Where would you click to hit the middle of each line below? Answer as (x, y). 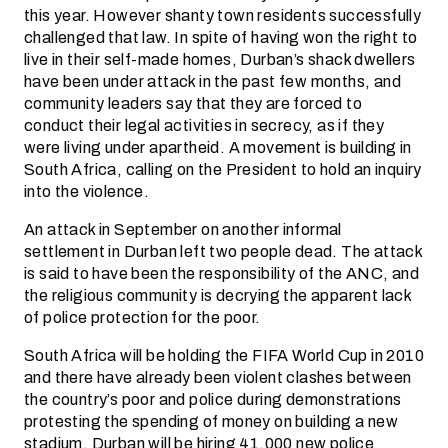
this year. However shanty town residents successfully (223, 15)
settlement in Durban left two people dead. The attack (223, 251)
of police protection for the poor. (142, 317)
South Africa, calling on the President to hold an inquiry (223, 169)
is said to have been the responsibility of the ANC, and (221, 273)
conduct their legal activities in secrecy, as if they (204, 125)
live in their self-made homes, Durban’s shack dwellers (220, 59)
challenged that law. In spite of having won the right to (221, 37)
